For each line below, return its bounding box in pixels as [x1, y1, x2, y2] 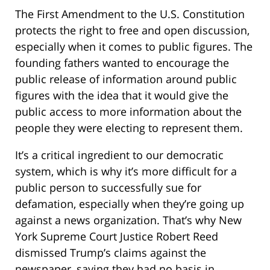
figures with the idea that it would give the [15, 87, 228, 102]
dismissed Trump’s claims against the [15, 245, 206, 260]
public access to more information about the [15, 104, 242, 119]
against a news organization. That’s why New [15, 212, 242, 227]
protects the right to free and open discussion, [15, 22, 250, 37]
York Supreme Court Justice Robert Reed [15, 228, 218, 243]
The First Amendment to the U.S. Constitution [15, 6, 245, 21]
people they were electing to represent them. [15, 120, 243, 135]
